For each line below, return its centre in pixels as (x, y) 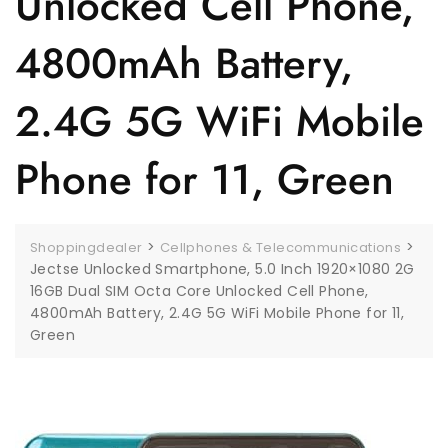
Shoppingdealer (86, 248)
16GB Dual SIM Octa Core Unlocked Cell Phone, (199, 291)
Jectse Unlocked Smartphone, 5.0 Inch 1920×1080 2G (222, 269)
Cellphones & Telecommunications (280, 248)
